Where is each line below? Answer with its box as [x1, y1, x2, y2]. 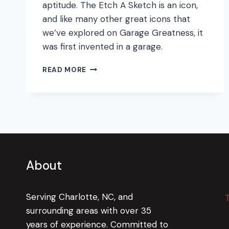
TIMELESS [86, 106, 122, 115]
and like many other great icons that [42, 13, 190, 25]
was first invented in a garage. [42, 41, 163, 53]
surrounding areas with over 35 [26, 205, 151, 217]
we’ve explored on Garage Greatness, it [42, 27, 203, 39]
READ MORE [42, 65, 87, 75]
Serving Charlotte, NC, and [26, 191, 133, 203]
